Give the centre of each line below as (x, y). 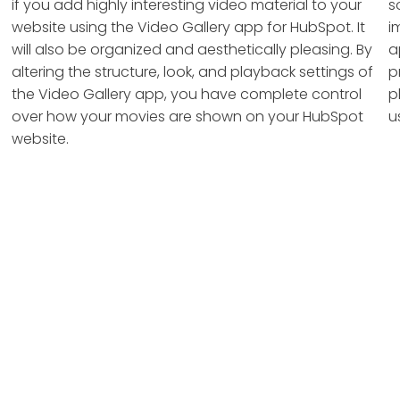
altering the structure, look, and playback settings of (193, 72)
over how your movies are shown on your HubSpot (188, 117)
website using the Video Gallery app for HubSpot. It (189, 27)
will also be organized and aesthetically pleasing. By (192, 50)
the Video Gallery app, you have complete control (187, 94)
